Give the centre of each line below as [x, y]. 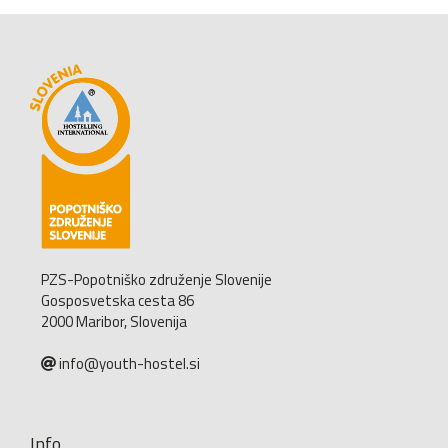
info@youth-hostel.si [129, 364]
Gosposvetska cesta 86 [117, 301]
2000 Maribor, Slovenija [114, 322]
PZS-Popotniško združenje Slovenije [156, 280]
